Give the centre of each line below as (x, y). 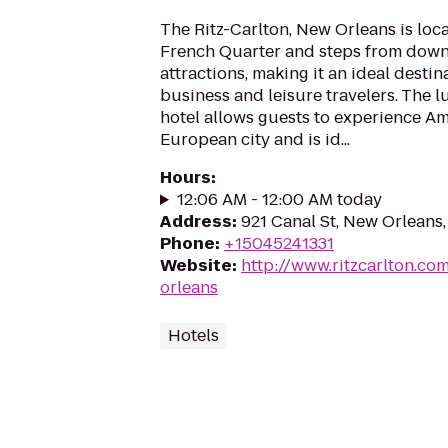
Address (196, 221)
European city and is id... (255, 139)
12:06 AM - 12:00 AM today (279, 199)
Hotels (193, 335)
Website (196, 265)
